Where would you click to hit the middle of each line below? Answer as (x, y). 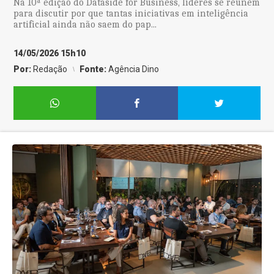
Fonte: (94, 69)
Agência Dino (134, 69)
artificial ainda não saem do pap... (85, 24)
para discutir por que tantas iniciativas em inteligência (131, 13)
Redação (50, 69)
